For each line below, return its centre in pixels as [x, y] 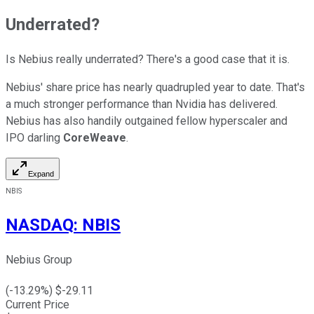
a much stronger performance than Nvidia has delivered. [142, 104]
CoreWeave [95, 138]
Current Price [37, 305]
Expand [41, 174]
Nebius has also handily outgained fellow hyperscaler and [146, 121]
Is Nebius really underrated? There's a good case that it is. [148, 60]
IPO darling [34, 138]
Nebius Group [39, 260]
